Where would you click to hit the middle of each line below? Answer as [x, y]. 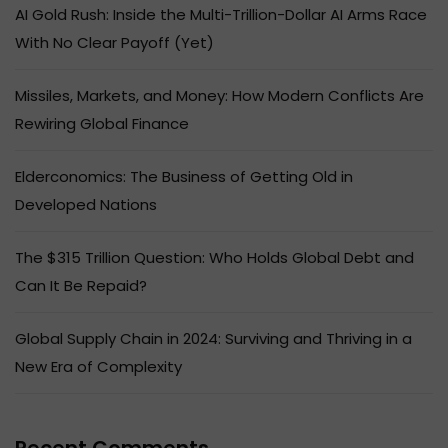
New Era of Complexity [98, 366]
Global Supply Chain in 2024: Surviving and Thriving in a [213, 338]
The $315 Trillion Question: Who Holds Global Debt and [214, 257]
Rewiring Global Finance [102, 123]
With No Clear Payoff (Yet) [114, 42]
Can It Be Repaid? [81, 285]
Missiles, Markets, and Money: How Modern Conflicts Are [219, 95]
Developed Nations [86, 204]
